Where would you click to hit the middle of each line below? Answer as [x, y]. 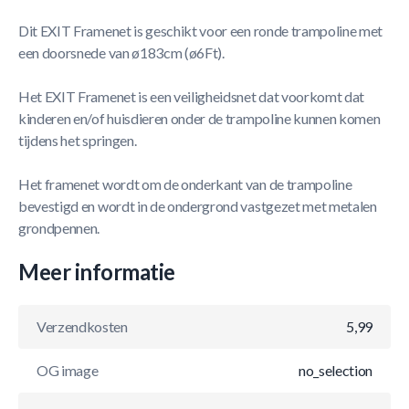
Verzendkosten [82, 326]
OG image [68, 370]
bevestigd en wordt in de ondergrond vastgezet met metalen [198, 206]
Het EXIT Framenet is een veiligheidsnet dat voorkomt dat [192, 96]
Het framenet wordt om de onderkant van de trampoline [185, 184]
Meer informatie [97, 272]
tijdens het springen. [78, 140]
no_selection [335, 370]
